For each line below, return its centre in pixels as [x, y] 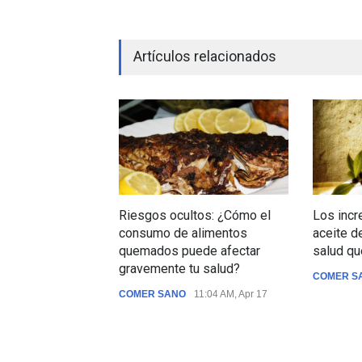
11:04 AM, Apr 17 [231, 294]
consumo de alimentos [183, 233]
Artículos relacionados [205, 56]
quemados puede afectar [189, 250]
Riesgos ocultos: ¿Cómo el [195, 215]
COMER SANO [152, 294]
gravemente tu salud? [179, 268]
